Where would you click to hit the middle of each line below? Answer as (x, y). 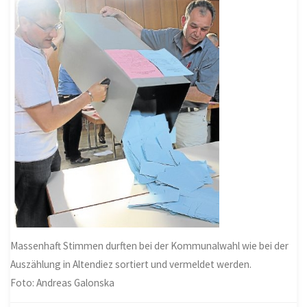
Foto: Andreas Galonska (63, 282)
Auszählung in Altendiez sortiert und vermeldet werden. (131, 264)
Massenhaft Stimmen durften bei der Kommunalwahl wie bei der (150, 245)
